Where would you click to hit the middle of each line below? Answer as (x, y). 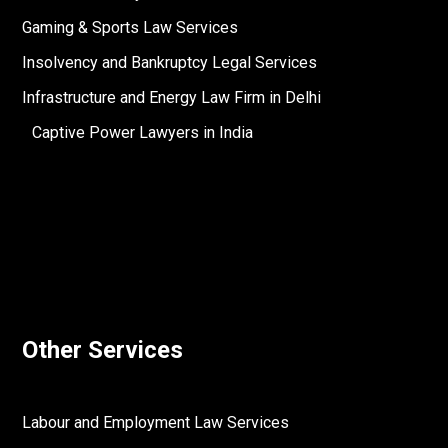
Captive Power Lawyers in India (143, 132)
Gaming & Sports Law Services (130, 27)
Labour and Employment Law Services (156, 422)
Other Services (103, 350)
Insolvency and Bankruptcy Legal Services (170, 62)
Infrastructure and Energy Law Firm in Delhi (172, 97)
